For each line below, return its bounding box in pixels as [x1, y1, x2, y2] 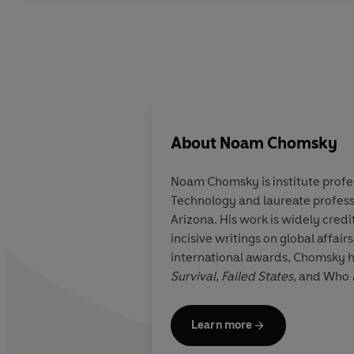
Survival [171, 269, 216, 284]
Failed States [221, 269, 293, 284]
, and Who [293, 269, 352, 284]
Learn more [191, 318, 253, 333]
